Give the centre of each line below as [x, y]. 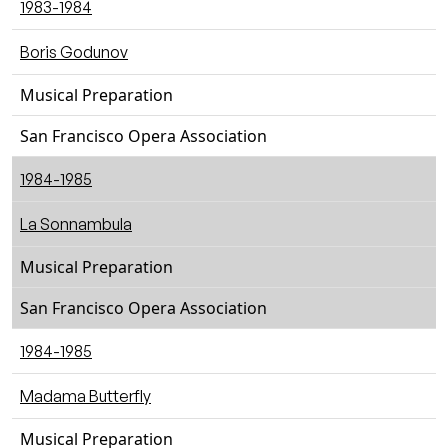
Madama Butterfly [85, 396]
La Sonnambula [76, 224]
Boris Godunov [74, 52]
